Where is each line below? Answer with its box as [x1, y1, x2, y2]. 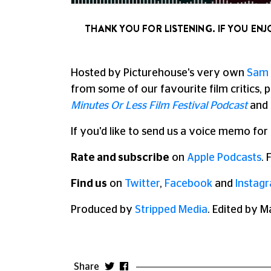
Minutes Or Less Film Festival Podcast [71, 100, 247, 111]
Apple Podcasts [187, 152, 261, 163]
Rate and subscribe [71, 152, 169, 163]
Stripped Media [135, 204, 207, 215]
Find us [71, 178, 107, 189]
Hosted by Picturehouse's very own [71, 68, 247, 79]
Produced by [71, 204, 135, 215]
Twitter [125, 178, 160, 189]
